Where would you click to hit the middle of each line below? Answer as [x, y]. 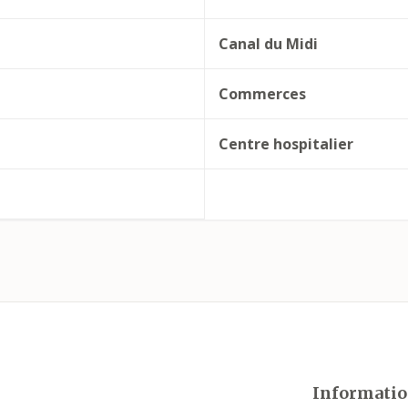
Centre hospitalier [286, 144]
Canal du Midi [268, 44]
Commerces [262, 94]
